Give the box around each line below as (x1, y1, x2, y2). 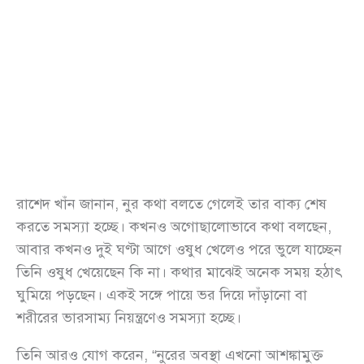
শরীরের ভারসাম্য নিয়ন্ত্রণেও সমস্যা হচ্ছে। (16, 308, 241, 327)
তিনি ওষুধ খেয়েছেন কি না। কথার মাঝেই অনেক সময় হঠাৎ (16, 262, 343, 281)
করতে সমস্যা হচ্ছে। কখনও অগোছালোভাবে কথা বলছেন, (16, 217, 331, 236)
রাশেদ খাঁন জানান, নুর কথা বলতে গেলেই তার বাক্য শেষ (16, 194, 327, 213)
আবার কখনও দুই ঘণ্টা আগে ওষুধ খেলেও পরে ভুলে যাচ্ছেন (16, 240, 342, 258)
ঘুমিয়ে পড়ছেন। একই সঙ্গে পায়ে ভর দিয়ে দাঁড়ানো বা (16, 285, 307, 304)
